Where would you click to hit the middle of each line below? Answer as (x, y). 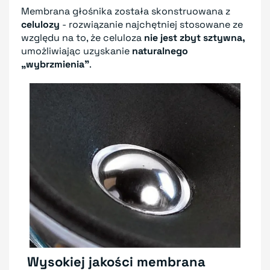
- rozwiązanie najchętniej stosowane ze (151, 24)
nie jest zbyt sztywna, (195, 37)
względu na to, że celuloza (83, 37)
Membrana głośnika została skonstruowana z (126, 11)
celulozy (40, 24)
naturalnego (160, 51)
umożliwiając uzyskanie (77, 51)
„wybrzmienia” (55, 64)
